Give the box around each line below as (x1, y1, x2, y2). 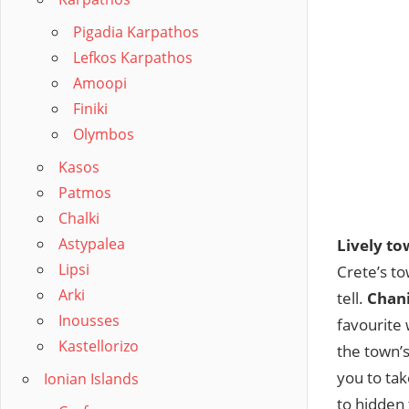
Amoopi (73, 73, 127, 93)
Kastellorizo (58, 336, 139, 356)
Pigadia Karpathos (73, 22, 199, 42)
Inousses (58, 310, 120, 330)
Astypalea (58, 234, 125, 254)
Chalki (58, 208, 100, 228)
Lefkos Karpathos (73, 47, 193, 68)
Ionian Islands (44, 369, 139, 389)
